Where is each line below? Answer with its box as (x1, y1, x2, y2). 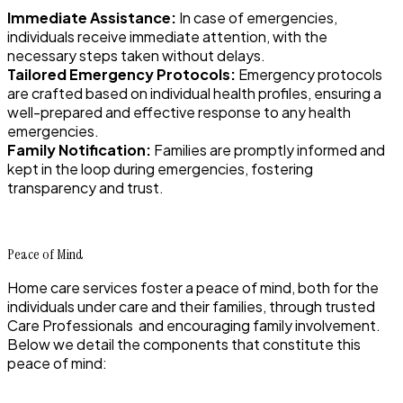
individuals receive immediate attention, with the (7, 27, 327, 47)
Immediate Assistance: (7, 8, 176, 28)
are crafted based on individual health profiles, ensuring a (7, 84, 381, 103)
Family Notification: (7, 140, 151, 160)
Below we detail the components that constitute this (7, 335, 361, 354)
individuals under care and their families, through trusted (7, 297, 375, 317)
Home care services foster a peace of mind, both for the (7, 278, 379, 298)
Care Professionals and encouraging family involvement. (7, 316, 381, 336)
